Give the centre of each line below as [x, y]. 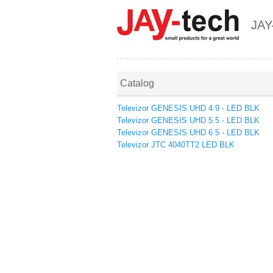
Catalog [137, 83]
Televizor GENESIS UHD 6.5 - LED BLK [188, 133]
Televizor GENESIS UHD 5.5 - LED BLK [188, 120]
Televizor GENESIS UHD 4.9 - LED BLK [188, 108]
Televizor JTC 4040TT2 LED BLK [176, 145]
